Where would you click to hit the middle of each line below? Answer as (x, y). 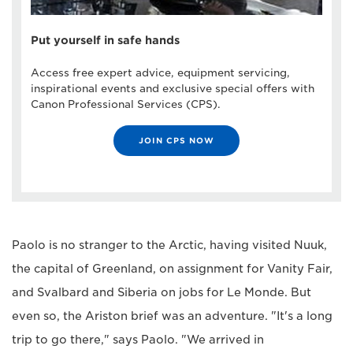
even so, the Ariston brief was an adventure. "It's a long (172, 316)
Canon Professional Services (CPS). (126, 105)
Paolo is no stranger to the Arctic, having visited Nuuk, (169, 245)
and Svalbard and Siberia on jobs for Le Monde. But (162, 293)
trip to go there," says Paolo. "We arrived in (138, 340)
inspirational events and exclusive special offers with (173, 89)
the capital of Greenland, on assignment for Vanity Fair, (172, 269)
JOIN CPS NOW (176, 141)
